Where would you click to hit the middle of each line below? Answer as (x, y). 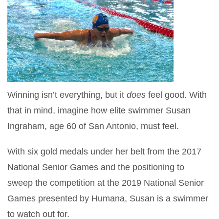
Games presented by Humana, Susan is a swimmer (108, 198)
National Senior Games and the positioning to (96, 167)
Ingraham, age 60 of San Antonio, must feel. (93, 126)
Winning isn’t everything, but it (67, 95)
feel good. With (177, 95)
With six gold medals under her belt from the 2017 (104, 151)
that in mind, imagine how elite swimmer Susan (99, 110)
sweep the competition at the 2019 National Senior (106, 183)
